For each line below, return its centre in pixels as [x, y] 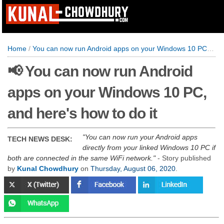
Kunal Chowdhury [48, 168]
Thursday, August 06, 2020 [133, 168]
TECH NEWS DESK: [40, 139]
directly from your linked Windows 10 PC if [149, 147]
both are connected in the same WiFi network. [80, 158]
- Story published [183, 158]
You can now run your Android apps [141, 137]
